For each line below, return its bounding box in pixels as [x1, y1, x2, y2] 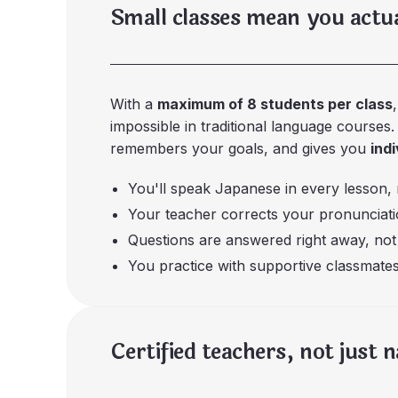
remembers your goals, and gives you [109, 139, 370, 157]
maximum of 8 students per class [156, 95, 393, 113]
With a [109, 95, 157, 113]
